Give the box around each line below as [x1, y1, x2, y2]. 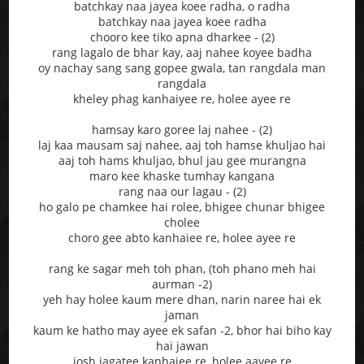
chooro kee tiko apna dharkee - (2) [89, 28, 275, 45]
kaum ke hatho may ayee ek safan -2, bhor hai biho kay [32, 322, 331, 338]
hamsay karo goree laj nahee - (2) [92, 121, 272, 137]
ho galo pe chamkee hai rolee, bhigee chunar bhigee [39, 198, 325, 214]
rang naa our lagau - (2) [118, 183, 246, 199]
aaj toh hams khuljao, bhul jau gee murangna [58, 152, 306, 168]
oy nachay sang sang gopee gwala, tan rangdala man [38, 59, 326, 76]
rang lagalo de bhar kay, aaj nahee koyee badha [52, 44, 312, 60]
